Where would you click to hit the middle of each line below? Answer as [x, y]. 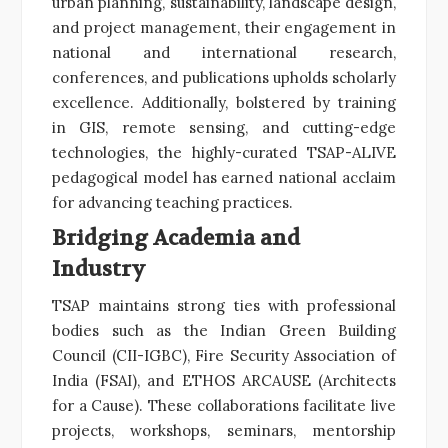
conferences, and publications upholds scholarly [224, 77]
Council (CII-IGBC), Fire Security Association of [224, 355]
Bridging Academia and [176, 238]
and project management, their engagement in [224, 27]
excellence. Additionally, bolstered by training [224, 102]
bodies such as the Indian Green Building [224, 330]
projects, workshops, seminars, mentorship [224, 430]
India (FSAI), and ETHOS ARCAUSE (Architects [224, 380]
